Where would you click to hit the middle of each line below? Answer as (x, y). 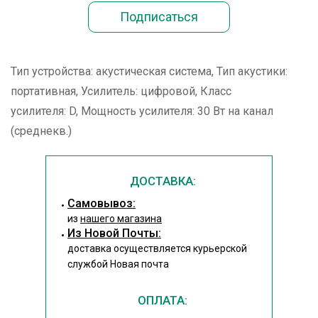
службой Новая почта (118, 264)
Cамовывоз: (102, 203)
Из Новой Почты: (114, 233)
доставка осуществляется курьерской (157, 248)
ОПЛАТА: (163, 300)
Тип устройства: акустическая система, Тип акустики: (149, 71)
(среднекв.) (41, 131)
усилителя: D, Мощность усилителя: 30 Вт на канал (142, 111)
